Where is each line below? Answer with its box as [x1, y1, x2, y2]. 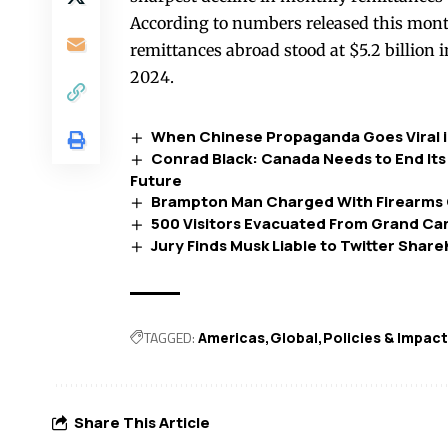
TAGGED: [144, 327, 195, 349]
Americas [198, 328, 265, 348]
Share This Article [74, 411, 210, 433]
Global [270, 328, 318, 348]
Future [130, 170, 182, 192]
